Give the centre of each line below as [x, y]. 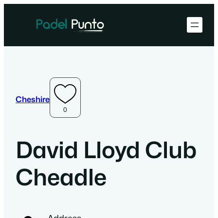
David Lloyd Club [106, 150]
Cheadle [61, 177]
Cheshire [33, 99]
